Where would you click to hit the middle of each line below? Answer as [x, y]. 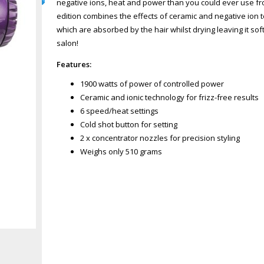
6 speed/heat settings [120, 110]
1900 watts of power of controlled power [152, 83]
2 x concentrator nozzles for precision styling [160, 138]
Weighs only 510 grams [121, 151]
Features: [74, 64]
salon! [68, 43]
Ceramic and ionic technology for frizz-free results [170, 97]
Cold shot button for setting [129, 124]
